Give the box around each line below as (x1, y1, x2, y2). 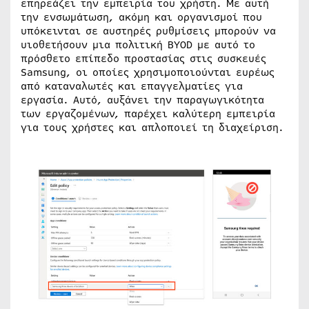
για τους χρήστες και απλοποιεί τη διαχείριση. (21, 120, 283, 135)
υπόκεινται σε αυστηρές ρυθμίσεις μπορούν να (21, 23, 276, 39)
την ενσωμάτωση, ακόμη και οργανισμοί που (21, 10, 262, 25)
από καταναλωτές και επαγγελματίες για (21, 79, 243, 94)
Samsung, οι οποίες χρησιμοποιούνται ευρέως (21, 65, 275, 80)
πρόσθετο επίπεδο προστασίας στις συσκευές (21, 51, 266, 66)
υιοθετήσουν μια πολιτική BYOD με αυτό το (21, 37, 255, 52)
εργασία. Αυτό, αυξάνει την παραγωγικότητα (21, 92, 264, 108)
